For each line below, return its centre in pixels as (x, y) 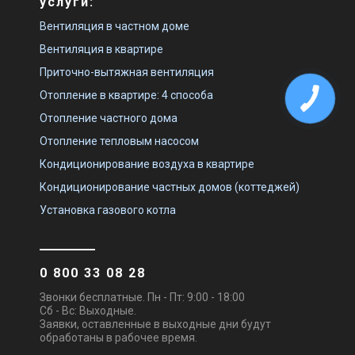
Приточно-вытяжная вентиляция (127, 72)
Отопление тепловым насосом (119, 141)
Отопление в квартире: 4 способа (126, 95)
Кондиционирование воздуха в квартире (147, 164)
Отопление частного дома (109, 118)
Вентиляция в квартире (101, 49)
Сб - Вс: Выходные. (88, 311)
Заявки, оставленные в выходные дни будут (155, 324)
